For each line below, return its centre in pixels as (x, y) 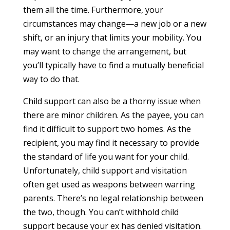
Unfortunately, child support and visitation (105, 170)
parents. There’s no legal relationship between (113, 198)
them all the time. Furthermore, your (93, 9)
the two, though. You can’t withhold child (101, 212)
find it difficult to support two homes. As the (107, 129)
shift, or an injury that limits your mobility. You (112, 37)
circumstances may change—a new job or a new (114, 23)
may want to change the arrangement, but (104, 51)
